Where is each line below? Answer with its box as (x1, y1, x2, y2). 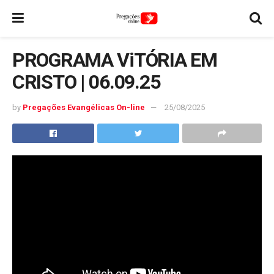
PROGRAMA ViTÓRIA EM (12, 48, 217, 72)
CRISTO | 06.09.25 (12, 70, 160, 94)
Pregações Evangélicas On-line (23, 102, 145, 112)
